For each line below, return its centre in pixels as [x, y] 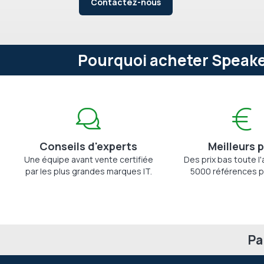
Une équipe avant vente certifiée [88, 159]
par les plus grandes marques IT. [88, 171]
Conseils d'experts [89, 146]
